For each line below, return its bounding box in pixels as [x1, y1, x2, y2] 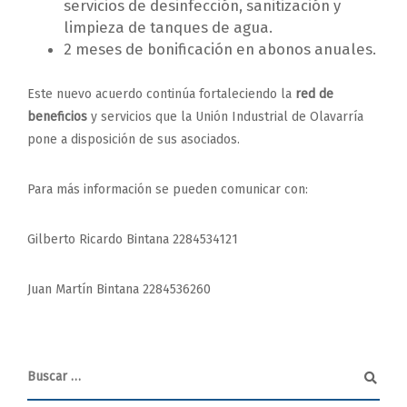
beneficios [27, 109, 87, 125]
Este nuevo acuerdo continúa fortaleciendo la [27, 86, 295, 103]
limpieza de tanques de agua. [64, 18, 273, 37]
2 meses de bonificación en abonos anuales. [64, 40, 376, 59]
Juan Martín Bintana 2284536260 [27, 282, 211, 298]
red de [295, 86, 333, 103]
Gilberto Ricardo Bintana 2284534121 [27, 232, 238, 248]
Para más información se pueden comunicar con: [27, 182, 308, 198]
